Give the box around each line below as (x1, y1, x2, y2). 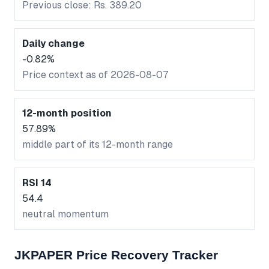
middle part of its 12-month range (22, 139, 173, 151)
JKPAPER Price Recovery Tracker (14, 248, 218, 262)
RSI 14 (22, 177, 52, 189)
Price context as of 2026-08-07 (22, 69, 169, 81)
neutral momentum (22, 208, 109, 220)
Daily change (22, 38, 85, 50)
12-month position (22, 107, 112, 119)
